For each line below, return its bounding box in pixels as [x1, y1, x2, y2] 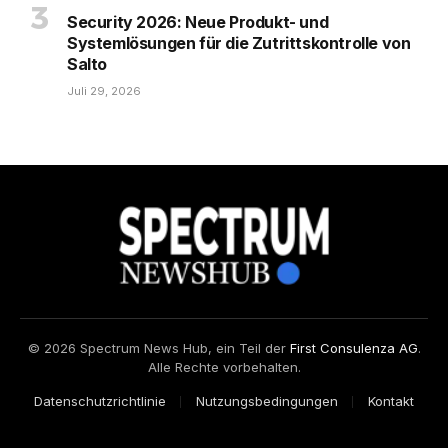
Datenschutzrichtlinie [34, 393, 166, 410]
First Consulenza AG [289, 340, 418, 357]
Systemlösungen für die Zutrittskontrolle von [67, 33, 411, 54]
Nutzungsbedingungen [196, 393, 338, 410]
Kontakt [368, 393, 414, 410]
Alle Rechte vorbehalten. [147, 359, 301, 376]
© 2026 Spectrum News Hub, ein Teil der [27, 340, 290, 357]
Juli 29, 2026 [67, 84, 141, 99]
